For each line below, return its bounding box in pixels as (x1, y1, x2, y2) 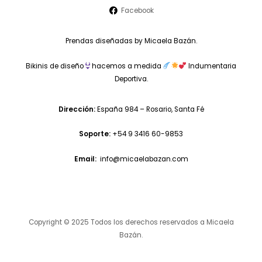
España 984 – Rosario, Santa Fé (95, 104, 204, 114)
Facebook (121, 5, 154, 15)
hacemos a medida (91, 61, 163, 71)
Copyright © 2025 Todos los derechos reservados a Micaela (28, 217, 234, 227)
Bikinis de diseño (26, 61, 84, 71)
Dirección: (58, 104, 95, 114)
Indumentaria (187, 61, 236, 71)
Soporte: (79, 129, 111, 139)
